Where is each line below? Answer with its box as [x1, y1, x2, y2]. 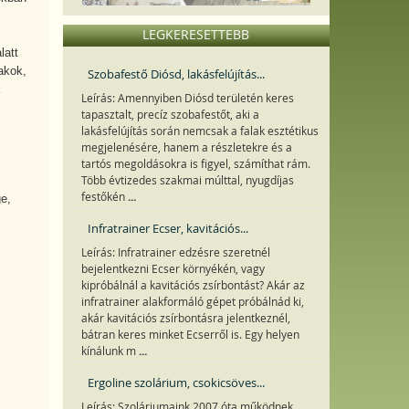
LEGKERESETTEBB [142, 26, 250, 43]
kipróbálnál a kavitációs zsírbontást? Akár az [80, 278, 305, 292]
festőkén [80, 190, 128, 204]
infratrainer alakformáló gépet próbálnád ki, [80, 295, 304, 309]
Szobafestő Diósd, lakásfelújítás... [87, 66, 265, 82]
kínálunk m [80, 344, 139, 358]
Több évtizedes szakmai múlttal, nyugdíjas [80, 173, 294, 187]
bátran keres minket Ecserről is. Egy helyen [80, 328, 299, 341]
